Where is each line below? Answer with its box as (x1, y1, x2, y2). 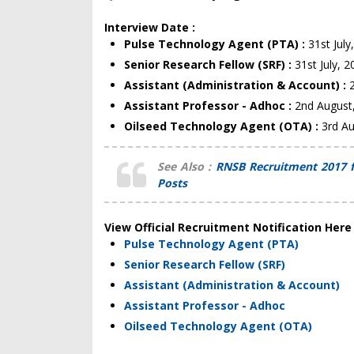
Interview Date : (104, 20, 195, 35)
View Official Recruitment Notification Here (104, 220, 352, 235)
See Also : (157, 159, 216, 174)
